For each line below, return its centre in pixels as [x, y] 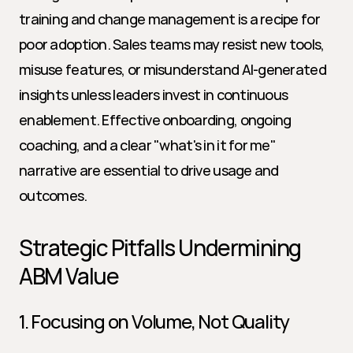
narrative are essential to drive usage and [149, 170]
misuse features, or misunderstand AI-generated [173, 69]
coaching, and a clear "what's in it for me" [148, 145]
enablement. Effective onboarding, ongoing [155, 120]
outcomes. [53, 195]
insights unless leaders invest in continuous [154, 95]
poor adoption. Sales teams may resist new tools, [172, 44]
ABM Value [69, 276]
